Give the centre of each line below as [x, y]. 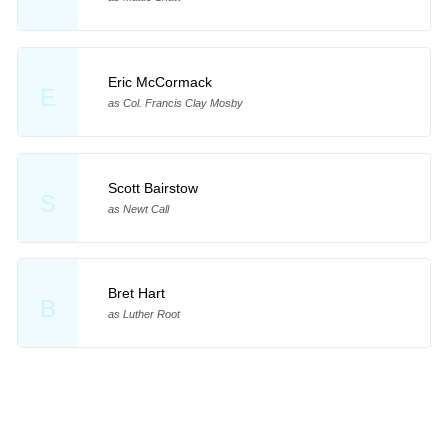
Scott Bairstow [152, 187]
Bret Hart [136, 293]
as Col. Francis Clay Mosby [175, 102]
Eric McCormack [159, 81]
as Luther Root [143, 314]
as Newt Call [138, 208]
